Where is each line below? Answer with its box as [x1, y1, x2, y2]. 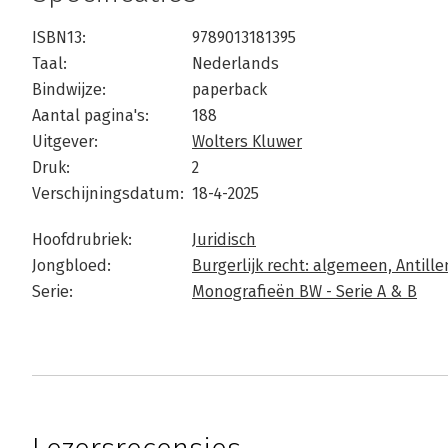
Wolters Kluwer [192, 132, 302, 152]
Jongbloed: [32, 256, 111, 276]
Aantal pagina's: [32, 106, 149, 126]
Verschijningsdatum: [32, 184, 184, 204]
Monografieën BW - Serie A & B [192, 282, 417, 302]
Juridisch [192, 230, 256, 250]
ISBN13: [32, 28, 86, 48]
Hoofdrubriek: [32, 230, 132, 250]
